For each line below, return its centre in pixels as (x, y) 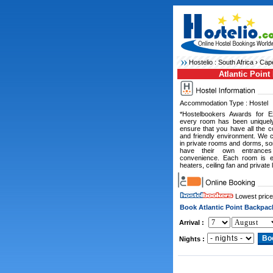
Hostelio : (203, 62)
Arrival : (191, 222)
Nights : (192, 239)
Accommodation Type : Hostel (224, 103)
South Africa (236, 62)
